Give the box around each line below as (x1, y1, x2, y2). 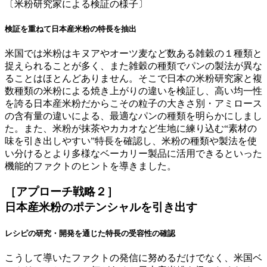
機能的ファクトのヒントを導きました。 (5, 161, 176, 172)
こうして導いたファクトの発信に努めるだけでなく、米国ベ (5, 253, 262, 263)
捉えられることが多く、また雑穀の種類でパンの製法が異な (5, 61, 262, 72)
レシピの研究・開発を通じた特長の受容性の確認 (5, 229, 175, 238)
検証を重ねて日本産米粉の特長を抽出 (5, 24, 136, 34)
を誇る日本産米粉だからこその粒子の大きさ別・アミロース (5, 98, 262, 109)
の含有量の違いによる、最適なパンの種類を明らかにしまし (5, 111, 262, 122)
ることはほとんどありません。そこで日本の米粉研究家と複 (5, 73, 262, 84)
